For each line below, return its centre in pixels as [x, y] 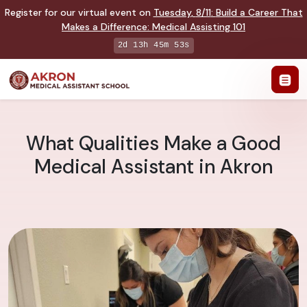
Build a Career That [259, 12]
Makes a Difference [105, 27]
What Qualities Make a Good [153, 144]
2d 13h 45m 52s [153, 45]
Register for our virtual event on [79, 12]
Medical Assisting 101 [199, 27]
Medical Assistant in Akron [153, 167]
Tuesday [172, 12]
